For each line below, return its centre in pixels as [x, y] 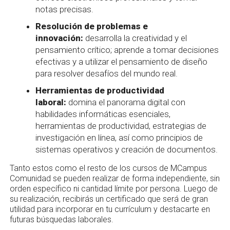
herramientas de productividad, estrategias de [121, 126]
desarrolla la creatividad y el [136, 38]
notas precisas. [64, 9]
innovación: [60, 38]
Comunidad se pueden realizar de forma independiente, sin [114, 178]
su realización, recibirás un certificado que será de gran [109, 199]
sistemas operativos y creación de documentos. [126, 149]
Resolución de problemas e [91, 26]
